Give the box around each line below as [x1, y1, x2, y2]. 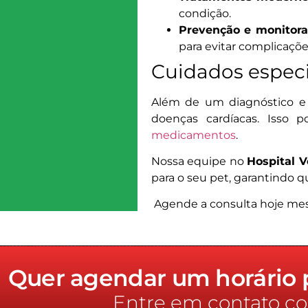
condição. [178, 6, 231, 20]
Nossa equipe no [151, 154, 247, 168]
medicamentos [151, 128, 236, 142]
